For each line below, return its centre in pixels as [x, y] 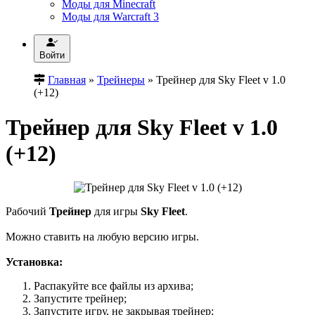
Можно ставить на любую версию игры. [102, 237]
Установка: [34, 262]
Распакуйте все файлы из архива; [114, 286]
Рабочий [27, 212]
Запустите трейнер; [80, 299]
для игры [116, 212]
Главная [67, 80]
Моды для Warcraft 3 [110, 17]
